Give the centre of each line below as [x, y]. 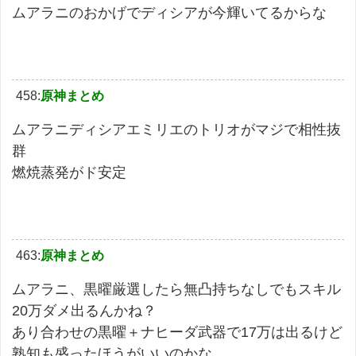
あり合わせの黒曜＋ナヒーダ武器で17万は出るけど [177, 332]
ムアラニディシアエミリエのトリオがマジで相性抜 [176, 129]
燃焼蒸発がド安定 [69, 172]
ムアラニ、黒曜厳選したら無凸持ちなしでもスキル [176, 289]
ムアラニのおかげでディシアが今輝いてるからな [169, 12]
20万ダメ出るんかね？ [84, 310]
